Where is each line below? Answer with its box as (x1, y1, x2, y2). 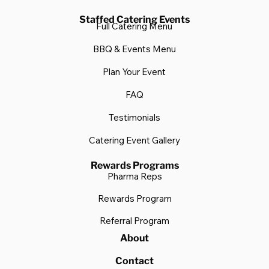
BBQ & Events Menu (92, 43, 176, 55)
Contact (115, 255, 154, 267)
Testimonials (108, 112, 160, 124)
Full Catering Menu (96, 20, 173, 32)
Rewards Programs (90, 160, 179, 172)
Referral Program (100, 215, 169, 227)
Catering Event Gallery (88, 134, 180, 147)
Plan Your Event (103, 66, 166, 78)
